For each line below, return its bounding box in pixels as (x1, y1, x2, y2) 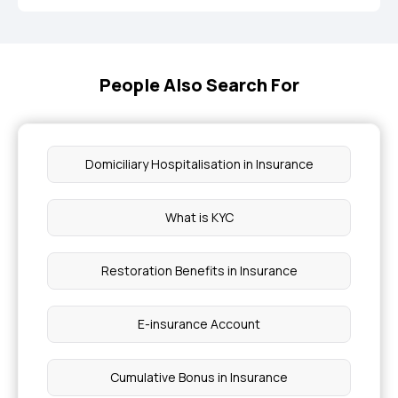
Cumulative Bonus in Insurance (110, 369, 288, 386)
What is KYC (164, 209, 234, 226)
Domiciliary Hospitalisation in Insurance (84, 155, 314, 172)
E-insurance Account (138, 315, 260, 332)
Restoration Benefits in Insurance (100, 262, 298, 279)
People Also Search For (99, 73, 299, 97)
